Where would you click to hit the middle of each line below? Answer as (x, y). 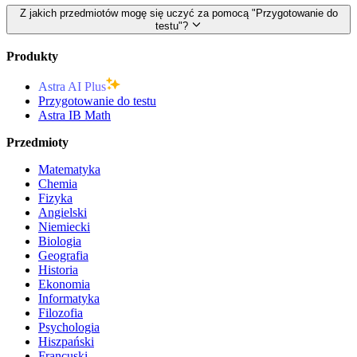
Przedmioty (37, 143)
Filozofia (61, 313)
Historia (58, 270)
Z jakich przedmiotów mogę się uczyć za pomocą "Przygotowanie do (178, 14)
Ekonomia (64, 284)
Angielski (63, 213)
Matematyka (69, 170)
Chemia (58, 184)
